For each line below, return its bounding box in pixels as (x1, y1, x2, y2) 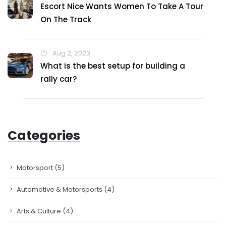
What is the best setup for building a (40, 61, 185, 71)
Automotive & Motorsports (17, 185, 104, 194)
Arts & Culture (17, 206, 63, 216)
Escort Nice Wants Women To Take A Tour (40, 1, 203, 12)
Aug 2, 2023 (51, 48, 90, 58)
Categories (8, 127, 80, 144)
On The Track (40, 14, 91, 25)
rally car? (40, 74, 77, 84)
